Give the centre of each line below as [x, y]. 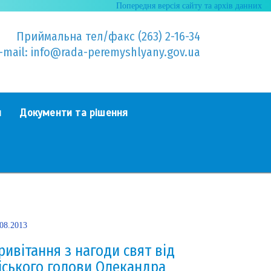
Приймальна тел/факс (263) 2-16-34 [108, 36]
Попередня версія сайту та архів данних [189, 6]
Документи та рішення [74, 113]
